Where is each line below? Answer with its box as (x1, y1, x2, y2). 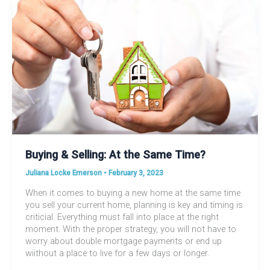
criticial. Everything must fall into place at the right (25, 211, 219, 222)
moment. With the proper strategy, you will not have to (25, 223, 236, 234)
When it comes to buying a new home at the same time (25, 187, 240, 198)
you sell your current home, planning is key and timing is (25, 199, 243, 210)
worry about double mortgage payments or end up (25, 235, 222, 246)
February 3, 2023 (108, 168, 163, 177)
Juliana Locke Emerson (25, 168, 104, 177)
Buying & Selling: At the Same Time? (25, 148, 206, 161)
